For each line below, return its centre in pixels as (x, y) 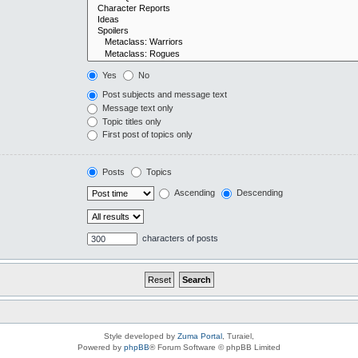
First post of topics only (146, 135)
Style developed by (141, 336)
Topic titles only (130, 121)
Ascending (193, 193)
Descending (258, 193)
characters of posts (179, 239)
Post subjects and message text (163, 95)
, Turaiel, (238, 336)
